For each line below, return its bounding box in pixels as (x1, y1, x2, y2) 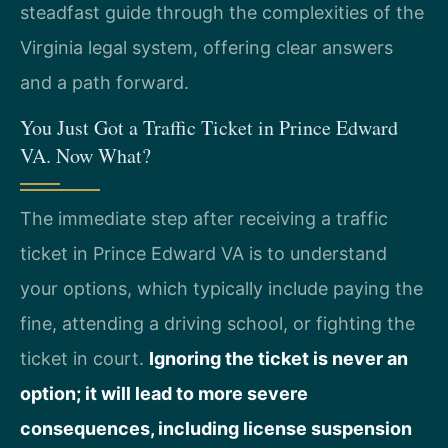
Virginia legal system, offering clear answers (20, 37, 393, 59)
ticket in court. (20, 348, 149, 370)
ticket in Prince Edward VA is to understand (20, 243, 387, 265)
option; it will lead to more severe (20, 383, 308, 405)
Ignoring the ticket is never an (149, 348, 408, 370)
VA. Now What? (20, 142, 151, 170)
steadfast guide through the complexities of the (20, 2, 424, 24)
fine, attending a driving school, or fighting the (20, 313, 415, 335)
